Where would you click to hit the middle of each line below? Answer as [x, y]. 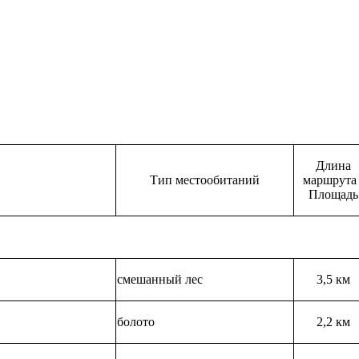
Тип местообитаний [205, 180]
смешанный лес [160, 280]
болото [136, 322]
